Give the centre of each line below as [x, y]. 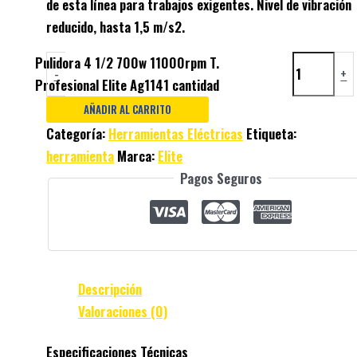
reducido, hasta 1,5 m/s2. [116, 26]
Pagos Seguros [221, 178]
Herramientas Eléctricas [176, 133]
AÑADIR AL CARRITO [127, 109]
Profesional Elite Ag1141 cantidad [127, 84]
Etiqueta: [271, 133]
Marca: [137, 155]
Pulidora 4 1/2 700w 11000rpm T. [127, 62]
